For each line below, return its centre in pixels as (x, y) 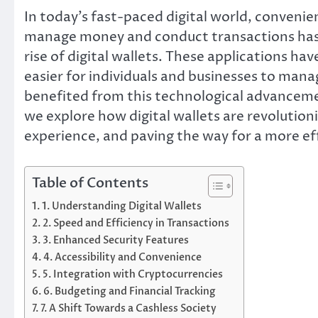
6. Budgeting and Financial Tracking (129, 292)
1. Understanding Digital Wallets (121, 207)
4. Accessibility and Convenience (122, 258)
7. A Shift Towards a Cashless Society (128, 309)
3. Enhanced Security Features (115, 241)
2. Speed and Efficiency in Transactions (136, 224)
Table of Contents (90, 183)
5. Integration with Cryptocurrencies (132, 275)
